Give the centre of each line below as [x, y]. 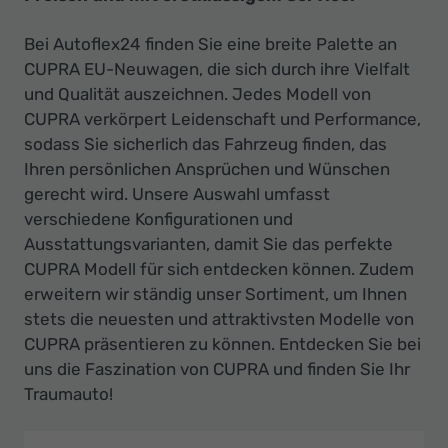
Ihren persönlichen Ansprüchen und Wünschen [207, 168]
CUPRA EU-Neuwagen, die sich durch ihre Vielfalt [217, 68]
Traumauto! [68, 393]
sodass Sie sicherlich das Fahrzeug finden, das [205, 143]
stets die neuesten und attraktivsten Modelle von [219, 318]
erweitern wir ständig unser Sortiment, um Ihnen [215, 293]
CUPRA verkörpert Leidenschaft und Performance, [222, 118]
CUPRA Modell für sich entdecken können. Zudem [219, 268]
